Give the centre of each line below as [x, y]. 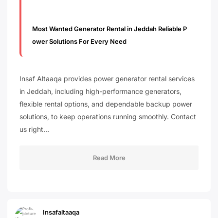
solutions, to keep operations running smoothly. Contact [108, 116]
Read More [109, 157]
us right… [34, 129]
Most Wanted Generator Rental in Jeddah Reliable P [110, 28]
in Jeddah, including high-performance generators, [100, 91]
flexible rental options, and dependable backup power [106, 104]
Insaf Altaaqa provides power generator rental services [107, 78]
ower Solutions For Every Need [80, 41]
